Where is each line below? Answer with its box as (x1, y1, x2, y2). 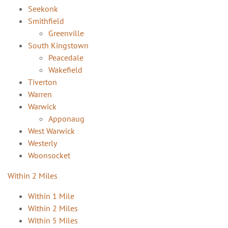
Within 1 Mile (28, 190, 74, 201)
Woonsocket (28, 150, 70, 160)
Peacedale (48, 52, 83, 63)
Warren (28, 89, 52, 99)
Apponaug (48, 113, 84, 124)
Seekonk (28, 3, 58, 14)
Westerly (28, 137, 57, 148)
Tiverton (28, 76, 57, 87)
